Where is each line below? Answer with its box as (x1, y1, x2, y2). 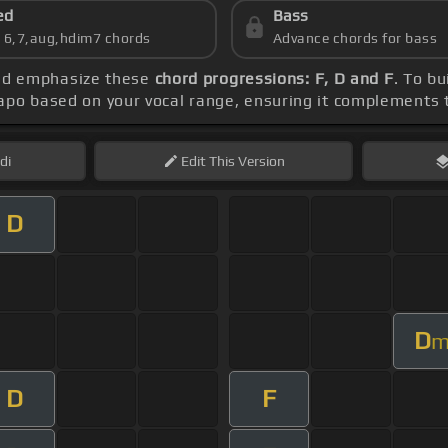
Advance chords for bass (272, 30, 438, 47)
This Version (205, 153, 285, 170)
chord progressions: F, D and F (154, 69, 394, 89)
